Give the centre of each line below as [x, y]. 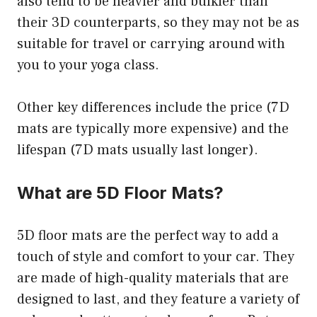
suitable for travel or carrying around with [151, 44]
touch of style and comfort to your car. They [156, 257]
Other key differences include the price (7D [153, 107]
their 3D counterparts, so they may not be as [158, 22]
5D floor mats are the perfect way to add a [148, 235]
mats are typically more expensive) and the [153, 128]
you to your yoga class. [88, 65]
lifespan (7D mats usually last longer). [138, 150]
